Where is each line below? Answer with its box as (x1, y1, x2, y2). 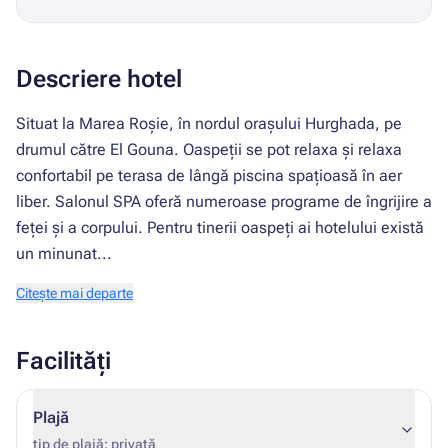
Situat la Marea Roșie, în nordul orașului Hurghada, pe (16, 114, 402, 133)
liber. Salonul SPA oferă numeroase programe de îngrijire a (16, 192, 432, 211)
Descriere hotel (16, 65, 182, 93)
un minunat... (16, 244, 112, 263)
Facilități (16, 347, 111, 375)
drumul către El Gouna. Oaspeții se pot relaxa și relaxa (16, 140, 402, 159)
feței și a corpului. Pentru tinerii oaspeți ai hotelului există (16, 218, 424, 237)
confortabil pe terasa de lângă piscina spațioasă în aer (16, 166, 402, 185)
